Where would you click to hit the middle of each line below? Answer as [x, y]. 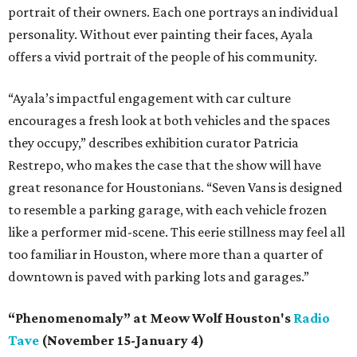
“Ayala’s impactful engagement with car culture [149, 98]
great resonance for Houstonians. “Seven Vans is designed [175, 188]
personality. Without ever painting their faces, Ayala [161, 35]
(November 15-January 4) [122, 341]
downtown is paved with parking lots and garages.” [159, 277]
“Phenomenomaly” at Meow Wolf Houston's [151, 318]
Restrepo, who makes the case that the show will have [165, 165]
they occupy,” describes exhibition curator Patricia [153, 143]
